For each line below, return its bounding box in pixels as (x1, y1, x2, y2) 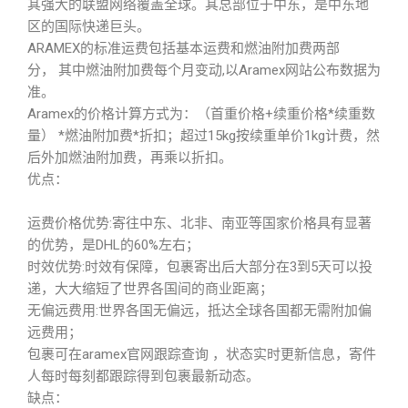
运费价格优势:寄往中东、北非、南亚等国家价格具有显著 (27, 215, 372, 231)
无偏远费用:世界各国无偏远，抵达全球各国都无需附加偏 (27, 302, 372, 319)
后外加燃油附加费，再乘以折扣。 (27, 149, 232, 166)
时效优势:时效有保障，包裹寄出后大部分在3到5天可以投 (27, 259, 372, 275)
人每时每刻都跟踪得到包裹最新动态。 (27, 368, 260, 384)
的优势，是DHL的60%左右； (27, 237, 199, 253)
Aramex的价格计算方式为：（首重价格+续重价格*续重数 (27, 106, 375, 122)
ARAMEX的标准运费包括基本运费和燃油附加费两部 (27, 40, 340, 56)
